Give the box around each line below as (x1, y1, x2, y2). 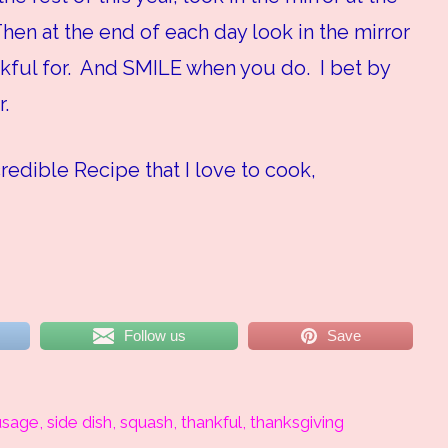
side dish (46, 412, 112, 433)
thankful (180, 412, 242, 433)
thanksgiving (249, 412, 344, 433)
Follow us (123, 327, 186, 345)
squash (119, 412, 173, 433)
